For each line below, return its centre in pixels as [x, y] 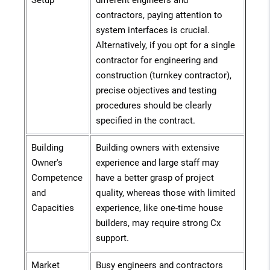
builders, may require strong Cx [158, 223]
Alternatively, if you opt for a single [165, 46]
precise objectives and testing [156, 91]
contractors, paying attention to [159, 15]
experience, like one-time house [159, 208]
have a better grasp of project [155, 178]
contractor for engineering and [157, 61]
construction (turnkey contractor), [164, 76]
